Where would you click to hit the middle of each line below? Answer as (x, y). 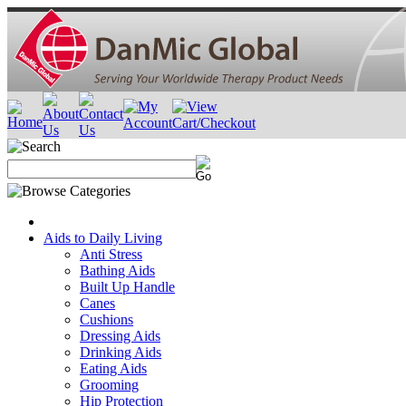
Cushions (106, 319)
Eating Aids (113, 368)
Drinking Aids (121, 352)
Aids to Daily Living (103, 238)
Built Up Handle (127, 287)
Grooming (109, 385)
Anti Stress (111, 254)
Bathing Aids (117, 271)
